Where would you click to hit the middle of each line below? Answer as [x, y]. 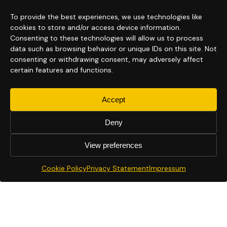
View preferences [113, 145]
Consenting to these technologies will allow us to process [107, 38]
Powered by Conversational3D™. [148, 213]
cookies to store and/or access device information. [96, 27]
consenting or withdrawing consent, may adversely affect [107, 59]
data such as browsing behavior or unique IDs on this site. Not [113, 49]
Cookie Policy [64, 168]
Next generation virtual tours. [143, 203]
